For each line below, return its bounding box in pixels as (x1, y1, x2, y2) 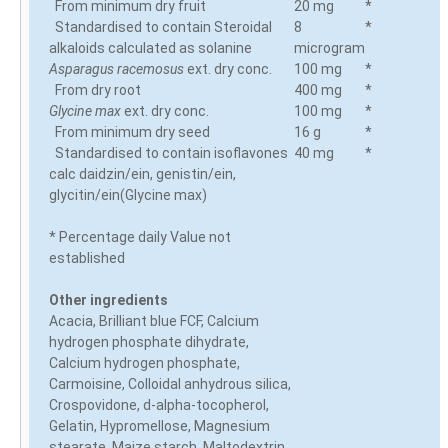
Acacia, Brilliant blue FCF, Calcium (49, 312, 259, 329)
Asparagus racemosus (49, 60, 184, 77)
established (49, 249, 125, 266)
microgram (294, 39, 365, 56)
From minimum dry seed (49, 123, 210, 140)
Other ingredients (49, 291, 168, 308)
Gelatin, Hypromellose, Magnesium (49, 417, 270, 434)
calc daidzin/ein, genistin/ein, (49, 165, 236, 182)
